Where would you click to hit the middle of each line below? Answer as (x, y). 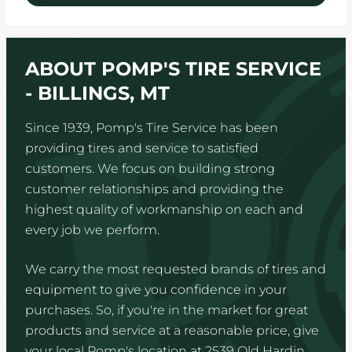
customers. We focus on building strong (150, 169)
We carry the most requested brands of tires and (176, 269)
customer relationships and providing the (154, 189)
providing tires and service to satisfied (142, 148)
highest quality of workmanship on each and (164, 210)
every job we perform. (92, 230)
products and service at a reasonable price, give (172, 331)
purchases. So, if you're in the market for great (167, 310)
